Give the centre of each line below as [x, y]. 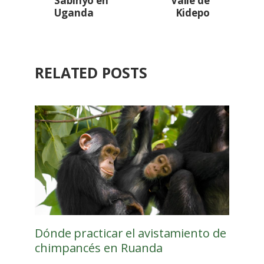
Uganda [74, 13]
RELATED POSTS [91, 73]
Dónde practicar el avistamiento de [131, 233]
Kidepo [192, 13]
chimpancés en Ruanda [99, 248]
